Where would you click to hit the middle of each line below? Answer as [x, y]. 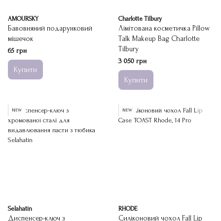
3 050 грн [132, 61]
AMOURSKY [23, 19]
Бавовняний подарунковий [50, 28]
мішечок [21, 39]
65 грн [17, 51]
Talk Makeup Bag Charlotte [159, 39]
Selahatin [20, 209]
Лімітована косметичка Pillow [164, 28]
